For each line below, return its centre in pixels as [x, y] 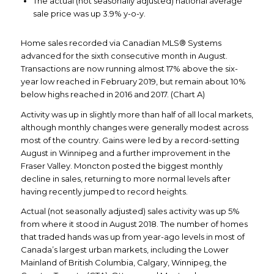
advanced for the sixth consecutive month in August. [124, 56]
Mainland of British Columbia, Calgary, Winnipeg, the [124, 262]
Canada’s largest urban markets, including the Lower [124, 249]
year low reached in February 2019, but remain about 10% [133, 82]
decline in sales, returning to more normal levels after [125, 178]
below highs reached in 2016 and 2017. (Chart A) [113, 94]
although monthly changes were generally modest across [134, 127]
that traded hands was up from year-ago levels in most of [132, 236]
